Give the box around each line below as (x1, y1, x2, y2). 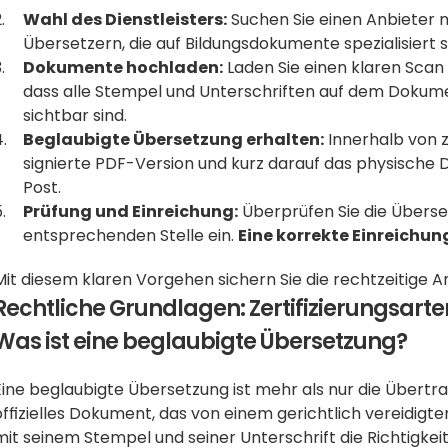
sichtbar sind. (23, 104, 128, 127)
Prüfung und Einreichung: (23, 200, 239, 223)
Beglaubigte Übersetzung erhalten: (23, 128, 325, 151)
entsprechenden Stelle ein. (23, 224, 239, 247)
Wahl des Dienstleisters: (23, 8, 228, 31)
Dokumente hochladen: (23, 56, 224, 79)
